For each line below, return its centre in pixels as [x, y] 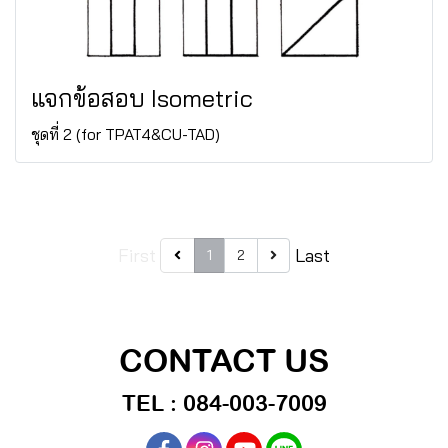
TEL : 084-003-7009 [224, 403]
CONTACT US [224, 360]
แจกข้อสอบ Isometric [142, 98]
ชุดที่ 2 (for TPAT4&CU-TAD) [125, 134]
